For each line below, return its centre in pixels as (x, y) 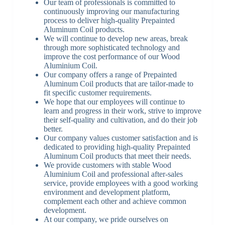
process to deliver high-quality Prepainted (109, 20)
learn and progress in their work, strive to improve (122, 110)
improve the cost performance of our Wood (111, 56)
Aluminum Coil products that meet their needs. (117, 156)
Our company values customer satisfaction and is (121, 138)
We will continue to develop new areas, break (116, 38)
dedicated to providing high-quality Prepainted (117, 147)
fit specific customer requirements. (97, 92)
